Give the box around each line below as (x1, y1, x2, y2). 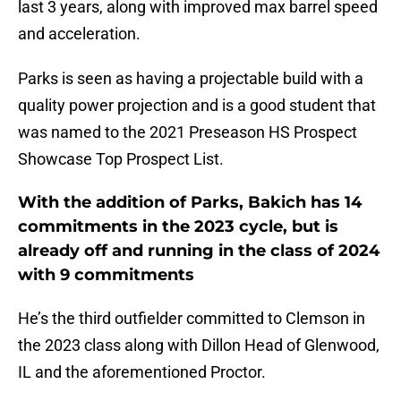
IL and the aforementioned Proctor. (18, 363, 266, 382)
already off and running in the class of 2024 (18, 241, 380, 261)
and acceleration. (18, 24, 141, 44)
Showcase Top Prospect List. (18, 149, 224, 169)
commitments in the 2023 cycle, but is (18, 217, 338, 237)
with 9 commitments (18, 265, 194, 286)
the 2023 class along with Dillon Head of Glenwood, (18, 336, 380, 355)
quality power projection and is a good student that (18, 96, 376, 115)
